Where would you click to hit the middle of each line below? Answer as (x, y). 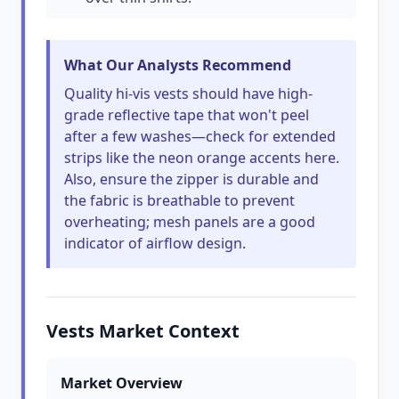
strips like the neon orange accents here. (202, 158)
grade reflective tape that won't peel (187, 115)
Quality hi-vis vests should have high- (188, 94)
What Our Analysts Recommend (178, 65)
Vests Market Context (143, 331)
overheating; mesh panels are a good (190, 222)
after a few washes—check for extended (200, 136)
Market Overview (122, 383)
